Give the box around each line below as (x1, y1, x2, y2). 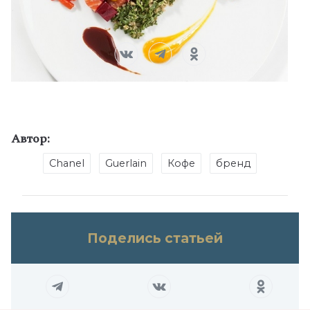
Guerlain (104, 156, 147, 170)
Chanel (48, 156, 84, 170)
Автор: (11, 129, 50, 148)
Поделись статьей (87, 229, 223, 246)
